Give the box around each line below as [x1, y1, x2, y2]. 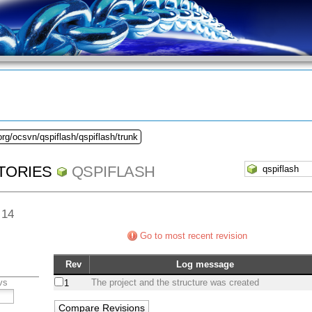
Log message [176, 259, 235, 270]
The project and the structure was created [91, 277, 260, 288]
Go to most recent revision [140, 231, 247, 242]
